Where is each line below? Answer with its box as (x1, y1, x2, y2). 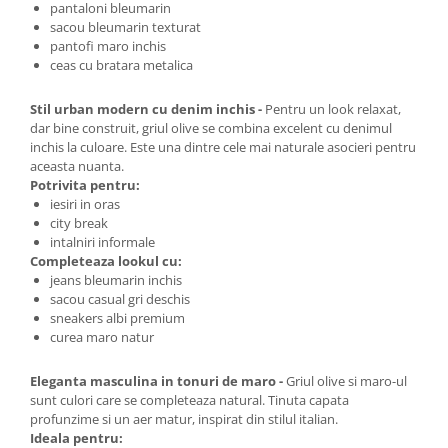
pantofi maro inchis (50, 37, 166, 56)
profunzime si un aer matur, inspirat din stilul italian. (30, 410, 338, 429)
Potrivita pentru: (30, 176, 140, 195)
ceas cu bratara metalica (50, 56, 193, 75)
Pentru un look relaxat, (265, 100, 401, 119)
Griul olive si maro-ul (286, 372, 407, 391)
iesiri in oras (50, 195, 120, 214)
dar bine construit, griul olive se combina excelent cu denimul (30, 119, 392, 138)
